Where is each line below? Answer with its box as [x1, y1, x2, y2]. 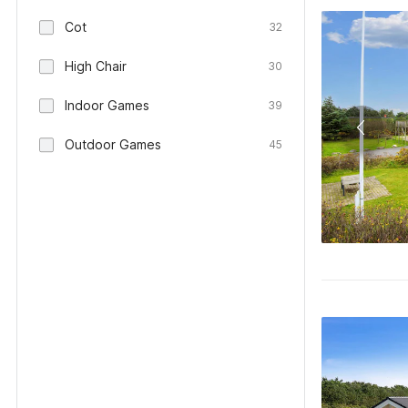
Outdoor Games [65, 137, 161, 152]
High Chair [65, 58, 127, 74]
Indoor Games [65, 97, 149, 113]
